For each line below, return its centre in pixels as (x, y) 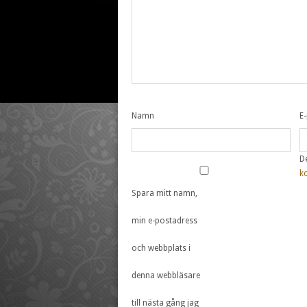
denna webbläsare (166, 276)
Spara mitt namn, (164, 194)
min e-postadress (164, 221)
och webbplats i (161, 248)
